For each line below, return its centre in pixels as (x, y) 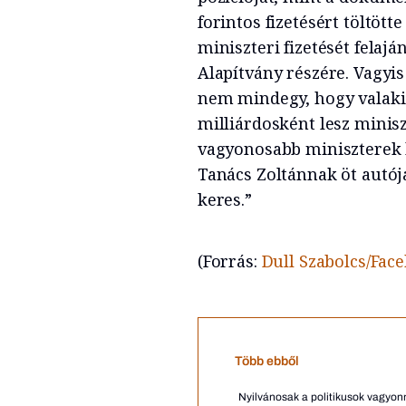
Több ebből (266, 361)
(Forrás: (229, 261)
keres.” (224, 199)
